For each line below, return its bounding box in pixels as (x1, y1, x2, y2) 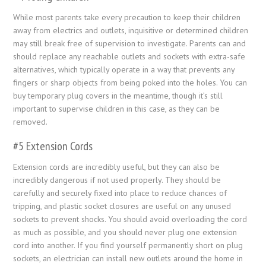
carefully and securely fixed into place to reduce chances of (13, 187, 227, 198)
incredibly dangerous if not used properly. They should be (13, 174, 221, 185)
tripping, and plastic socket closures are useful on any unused (13, 200, 232, 211)
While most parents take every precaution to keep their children (13, 11, 241, 23)
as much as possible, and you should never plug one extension (13, 226, 237, 237)
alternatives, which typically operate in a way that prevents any (13, 64, 235, 75)
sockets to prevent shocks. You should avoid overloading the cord (13, 213, 248, 224)
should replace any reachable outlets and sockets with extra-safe (13, 50, 246, 62)
